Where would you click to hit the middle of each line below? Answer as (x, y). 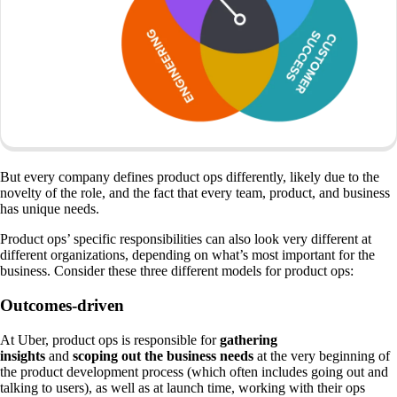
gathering (249, 339)
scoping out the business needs (163, 355)
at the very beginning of (322, 355)
